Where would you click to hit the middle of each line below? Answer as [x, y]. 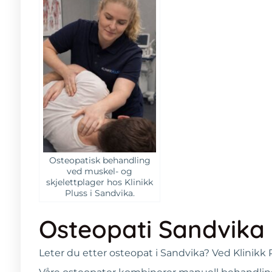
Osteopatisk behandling [100, 160]
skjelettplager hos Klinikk [100, 182]
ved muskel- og [100, 171]
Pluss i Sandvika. [100, 193]
